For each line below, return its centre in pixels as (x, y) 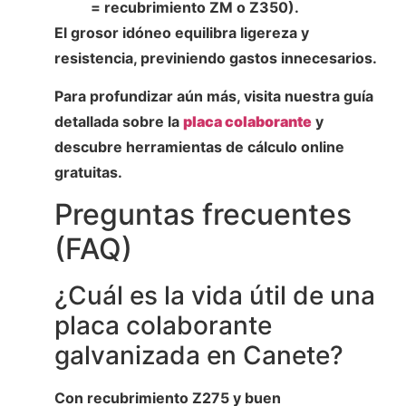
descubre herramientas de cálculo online (199, 147)
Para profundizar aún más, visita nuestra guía (214, 97)
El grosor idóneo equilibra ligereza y (182, 32)
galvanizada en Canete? (199, 356)
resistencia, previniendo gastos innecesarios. (216, 58)
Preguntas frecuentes (203, 215)
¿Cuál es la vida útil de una (215, 296)
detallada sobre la (119, 122)
